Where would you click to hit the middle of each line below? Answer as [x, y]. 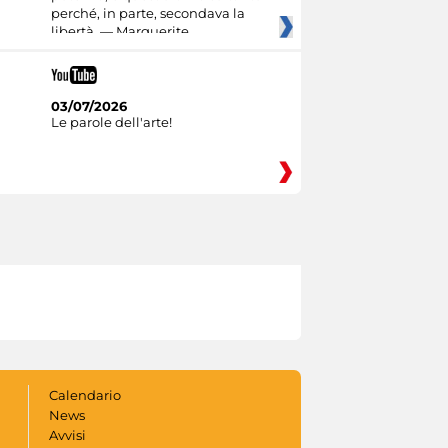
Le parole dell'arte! [111, 121]
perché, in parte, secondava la [147, 13]
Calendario [84, 394]
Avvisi [67, 434]
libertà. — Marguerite [119, 31]
